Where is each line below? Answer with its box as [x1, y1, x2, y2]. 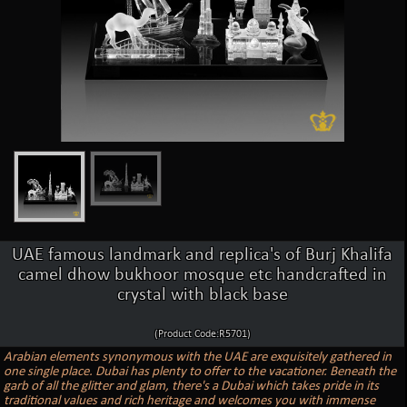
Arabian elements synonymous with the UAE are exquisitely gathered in [4, 350, 392, 364]
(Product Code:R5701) [154, 328, 251, 340]
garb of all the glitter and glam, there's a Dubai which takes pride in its [4, 379, 380, 393]
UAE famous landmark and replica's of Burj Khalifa [12, 245, 393, 264]
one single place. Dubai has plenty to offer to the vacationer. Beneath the [4, 364, 397, 379]
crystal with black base [116, 285, 288, 304]
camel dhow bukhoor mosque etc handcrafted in [17, 265, 387, 284]
